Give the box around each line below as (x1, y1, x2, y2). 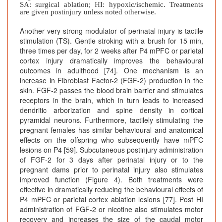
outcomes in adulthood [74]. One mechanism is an (20, 65, 203, 76)
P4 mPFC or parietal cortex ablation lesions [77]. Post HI (20, 194, 203, 205)
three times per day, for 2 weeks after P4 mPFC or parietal (20, 46, 203, 56)
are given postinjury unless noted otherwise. (20, 8, 156, 16)
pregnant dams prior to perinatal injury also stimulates (20, 165, 203, 175)
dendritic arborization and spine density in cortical (20, 105, 203, 115)
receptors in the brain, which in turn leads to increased (20, 95, 203, 106)
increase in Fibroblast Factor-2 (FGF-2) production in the (20, 75, 203, 86)
